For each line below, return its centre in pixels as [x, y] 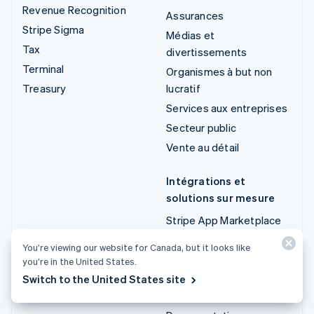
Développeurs [202, 293]
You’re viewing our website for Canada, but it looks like [136, 247]
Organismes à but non [219, 71]
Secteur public [201, 127]
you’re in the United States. [80, 261]
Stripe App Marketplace [224, 220]
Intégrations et [206, 180]
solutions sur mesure [221, 197]
